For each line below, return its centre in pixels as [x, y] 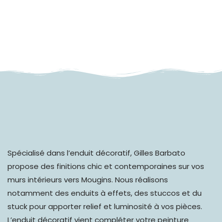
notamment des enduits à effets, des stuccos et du [105, 193]
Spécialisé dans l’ [39, 153]
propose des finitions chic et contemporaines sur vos [106, 166]
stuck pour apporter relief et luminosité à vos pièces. [105, 207]
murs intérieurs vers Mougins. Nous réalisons [88, 180]
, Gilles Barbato [158, 153]
